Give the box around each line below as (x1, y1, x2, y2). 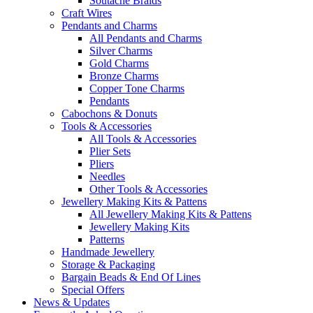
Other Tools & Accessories (89, 183, 208, 195)
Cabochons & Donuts (61, 108, 157, 119)
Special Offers (61, 284, 124, 296)
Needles (89, 170, 125, 182)
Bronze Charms (89, 70, 159, 82)
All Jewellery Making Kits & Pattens (89, 208, 252, 220)
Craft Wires (61, 7, 112, 19)
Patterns (89, 233, 124, 245)
